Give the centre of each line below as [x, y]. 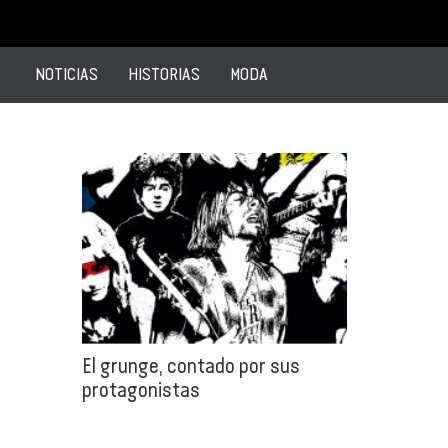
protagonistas [141, 389]
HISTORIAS [164, 73]
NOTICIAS [66, 73]
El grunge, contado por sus [191, 365]
